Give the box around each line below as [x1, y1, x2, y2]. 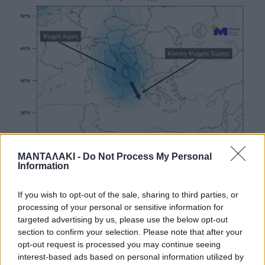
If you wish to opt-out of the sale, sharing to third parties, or [18, 189, 238, 199]
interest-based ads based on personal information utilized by [18, 251, 244, 261]
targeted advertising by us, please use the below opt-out [18, 214, 228, 224]
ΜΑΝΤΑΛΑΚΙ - [18, 151, 83, 161]
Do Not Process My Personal [83, 151, 212, 161]
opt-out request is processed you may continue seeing [18, 239, 221, 249]
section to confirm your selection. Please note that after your [18, 227, 243, 237]
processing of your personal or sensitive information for [18, 202, 224, 212]
